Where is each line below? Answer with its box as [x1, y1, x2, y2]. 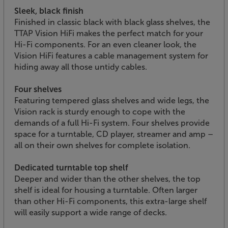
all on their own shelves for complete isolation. [14, 140, 190, 150]
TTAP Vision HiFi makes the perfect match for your [14, 28, 203, 38]
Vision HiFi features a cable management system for [14, 50, 208, 61]
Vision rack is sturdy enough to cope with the [14, 106, 185, 117]
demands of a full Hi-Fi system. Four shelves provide [14, 118, 210, 128]
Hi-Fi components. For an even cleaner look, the [14, 39, 196, 49]
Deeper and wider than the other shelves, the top [14, 174, 201, 184]
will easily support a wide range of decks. [14, 207, 167, 217]
